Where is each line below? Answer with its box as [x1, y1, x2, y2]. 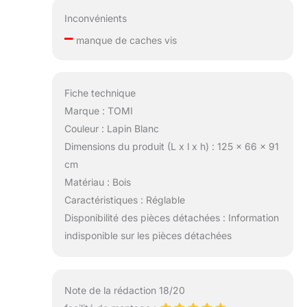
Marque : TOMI [64, 105, 133, 117]
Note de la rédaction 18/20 [64, 284, 185, 297]
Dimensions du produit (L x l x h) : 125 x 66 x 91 [64, 140, 279, 153]
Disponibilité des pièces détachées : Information [64, 212, 279, 224]
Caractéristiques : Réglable [64, 194, 185, 206]
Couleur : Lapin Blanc [64, 123, 159, 135]
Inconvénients [64, 12, 127, 24]
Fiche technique [64, 87, 136, 99]
